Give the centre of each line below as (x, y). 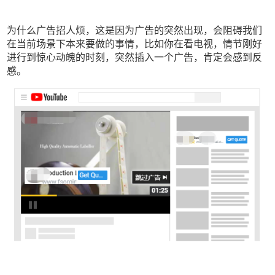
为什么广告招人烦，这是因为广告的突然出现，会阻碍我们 (135, 31)
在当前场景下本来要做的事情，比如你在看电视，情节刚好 (135, 44)
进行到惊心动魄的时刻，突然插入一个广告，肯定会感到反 (135, 58)
